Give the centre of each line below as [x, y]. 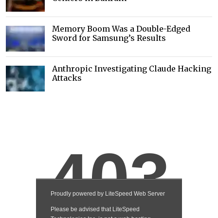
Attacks [67, 78]
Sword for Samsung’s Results [109, 38]
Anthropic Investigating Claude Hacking [132, 69]
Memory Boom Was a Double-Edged [121, 29]
